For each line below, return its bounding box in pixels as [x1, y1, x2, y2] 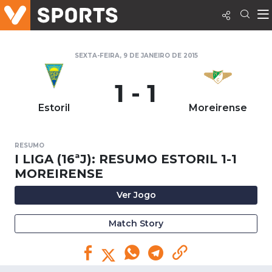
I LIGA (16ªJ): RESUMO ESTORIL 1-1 [15, 152, 237, 166]
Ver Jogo [116, 189, 156, 200]
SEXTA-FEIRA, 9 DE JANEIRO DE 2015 [74, 52, 198, 59]
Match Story [109, 218, 163, 229]
